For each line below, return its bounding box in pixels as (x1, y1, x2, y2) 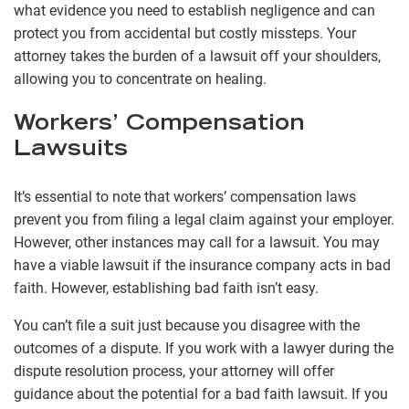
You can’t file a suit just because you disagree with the (14, 316, 360, 334)
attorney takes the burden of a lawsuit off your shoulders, (14, 47, 381, 65)
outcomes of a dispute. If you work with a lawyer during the (14, 339, 393, 357)
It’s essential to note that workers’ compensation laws (14, 187, 356, 205)
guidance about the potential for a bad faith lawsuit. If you (14, 384, 388, 403)
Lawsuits (14, 139, 128, 162)
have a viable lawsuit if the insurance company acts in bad (14, 256, 391, 274)
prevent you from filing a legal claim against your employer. (14, 210, 394, 228)
